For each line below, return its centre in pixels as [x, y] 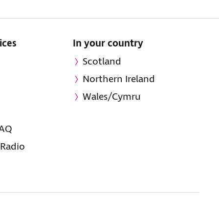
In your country [108, 44]
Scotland [102, 62]
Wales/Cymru [112, 97]
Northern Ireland [119, 79]
